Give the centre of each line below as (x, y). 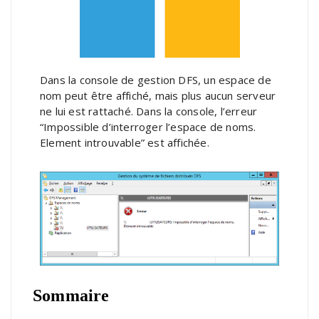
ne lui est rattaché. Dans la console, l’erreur (149, 111)
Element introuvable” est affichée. (125, 142)
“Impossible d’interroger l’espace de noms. (148, 126)
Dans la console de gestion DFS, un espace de (156, 79)
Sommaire (71, 295)
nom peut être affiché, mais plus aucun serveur (158, 95)
